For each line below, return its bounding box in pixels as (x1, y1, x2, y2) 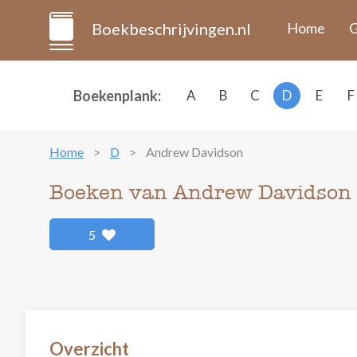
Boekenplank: (73, 87, 161, 104)
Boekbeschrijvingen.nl (92, 19, 251, 38)
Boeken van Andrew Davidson (49, 180, 351, 205)
